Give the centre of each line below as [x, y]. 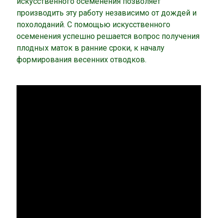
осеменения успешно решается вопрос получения [108, 36]
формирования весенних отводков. [83, 60]
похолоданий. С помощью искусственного [94, 25]
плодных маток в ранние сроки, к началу [91, 48]
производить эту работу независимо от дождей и [107, 13]
